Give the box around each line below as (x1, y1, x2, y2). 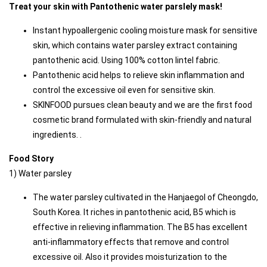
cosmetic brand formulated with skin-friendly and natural (33, 115, 252, 125)
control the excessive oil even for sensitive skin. (33, 85, 215, 95)
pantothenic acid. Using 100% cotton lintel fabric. (33, 55, 220, 66)
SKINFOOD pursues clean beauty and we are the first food (33, 100, 252, 110)
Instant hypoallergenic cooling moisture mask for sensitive (33, 26, 257, 36)
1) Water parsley (9, 169, 72, 179)
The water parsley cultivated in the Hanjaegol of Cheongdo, (33, 193, 258, 203)
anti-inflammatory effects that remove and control (33, 237, 229, 247)
